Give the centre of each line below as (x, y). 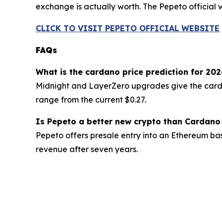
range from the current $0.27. (91, 100)
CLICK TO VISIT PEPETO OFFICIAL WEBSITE (128, 28)
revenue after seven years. (87, 149)
